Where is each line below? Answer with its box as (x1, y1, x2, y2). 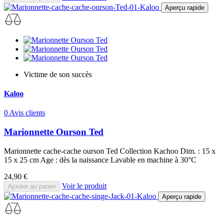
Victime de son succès (24, 70, 92, 79)
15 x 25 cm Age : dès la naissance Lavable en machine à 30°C (4, 155, 196, 164)
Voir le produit (62, 181, 107, 190)
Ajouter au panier (8, 182, 56, 190)
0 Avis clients (4, 109, 45, 117)
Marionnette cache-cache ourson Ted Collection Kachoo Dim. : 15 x (4, 146, 216, 155)
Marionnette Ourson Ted (4, 126, 104, 137)
